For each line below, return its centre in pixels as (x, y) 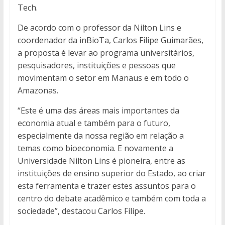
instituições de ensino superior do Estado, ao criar (111, 174)
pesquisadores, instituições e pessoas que (96, 66)
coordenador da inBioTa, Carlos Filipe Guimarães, (110, 40)
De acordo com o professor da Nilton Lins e (99, 28)
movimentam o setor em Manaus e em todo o (103, 78)
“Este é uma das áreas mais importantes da (98, 111)
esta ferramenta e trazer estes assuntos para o (106, 186)
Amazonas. (38, 91)
